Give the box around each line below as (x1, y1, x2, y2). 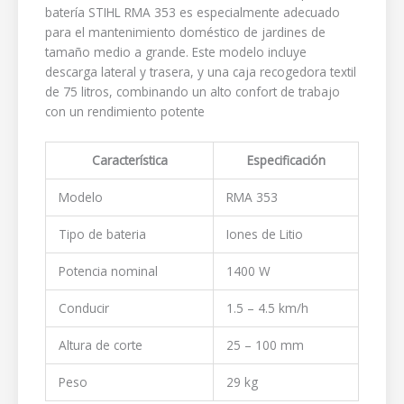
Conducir (58, 298, 109, 317)
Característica (91, 151, 168, 169)
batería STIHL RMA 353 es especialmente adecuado (45, 3, 340, 21)
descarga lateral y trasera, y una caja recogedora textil (45, 62, 356, 80)
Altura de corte (58, 335, 142, 353)
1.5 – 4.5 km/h (225, 298, 308, 317)
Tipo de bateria (58, 225, 146, 243)
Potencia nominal (58, 262, 158, 280)
